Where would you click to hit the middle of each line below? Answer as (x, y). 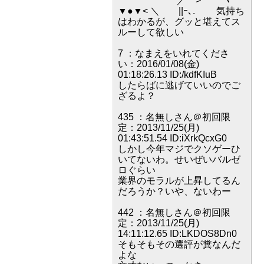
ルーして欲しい (151, 32)
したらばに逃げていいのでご (179, 85)
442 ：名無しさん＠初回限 (174, 212)
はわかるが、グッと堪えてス (179, 22)
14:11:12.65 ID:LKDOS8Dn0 (177, 234)
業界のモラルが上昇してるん (179, 181)
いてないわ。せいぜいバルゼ (179, 159)
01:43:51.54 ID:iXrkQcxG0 (172, 138)
